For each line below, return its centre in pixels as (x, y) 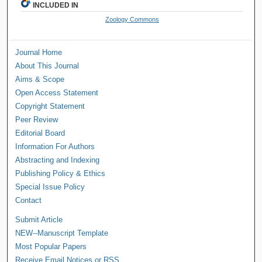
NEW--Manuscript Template (62, 233)
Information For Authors (55, 146)
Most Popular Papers (51, 246)
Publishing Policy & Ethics (61, 173)
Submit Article (39, 219)
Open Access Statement (57, 92)
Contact (29, 200)
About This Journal (47, 65)
